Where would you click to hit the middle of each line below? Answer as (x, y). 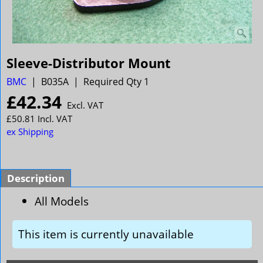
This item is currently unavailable (106, 234)
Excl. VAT (85, 105)
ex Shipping (30, 131)
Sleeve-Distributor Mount (89, 63)
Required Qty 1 (116, 81)
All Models (62, 201)
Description (36, 178)
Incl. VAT (55, 118)
